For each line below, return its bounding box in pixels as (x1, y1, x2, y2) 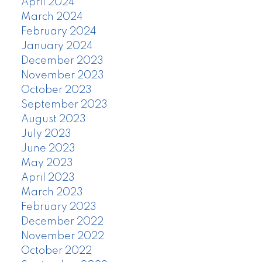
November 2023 (20, 70, 104, 81)
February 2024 (20, 26, 96, 37)
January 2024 (20, 40, 93, 51)
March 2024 (20, 11, 83, 22)
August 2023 (20, 113, 86, 125)
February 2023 (20, 201, 96, 212)
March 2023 (20, 187, 83, 198)
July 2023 (20, 128, 71, 139)
